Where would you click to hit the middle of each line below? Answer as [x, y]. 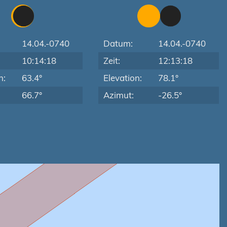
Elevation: [123, 78]
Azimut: [119, 95]
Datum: [118, 43]
